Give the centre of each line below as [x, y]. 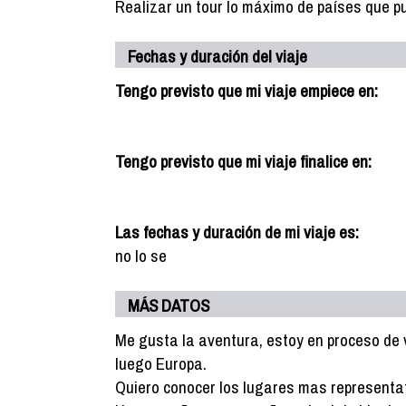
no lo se [141, 256]
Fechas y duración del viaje [217, 56]
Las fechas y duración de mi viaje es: [237, 232]
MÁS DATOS [169, 305]
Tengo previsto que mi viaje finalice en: [243, 161]
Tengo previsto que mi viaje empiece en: [246, 91]
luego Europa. [161, 363]
